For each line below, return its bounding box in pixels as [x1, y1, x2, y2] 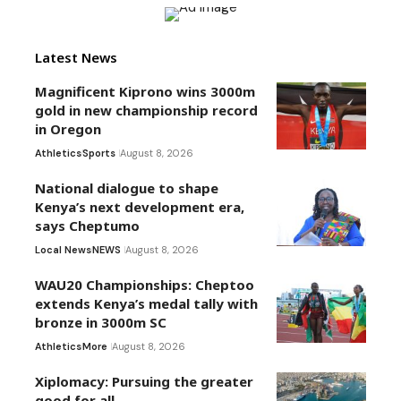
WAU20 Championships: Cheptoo [35, 276, 254, 294]
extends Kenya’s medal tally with [35, 294, 258, 313]
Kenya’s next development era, [35, 198, 244, 217]
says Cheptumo [35, 217, 140, 235]
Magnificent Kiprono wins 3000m [35, 82, 255, 101]
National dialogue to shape [35, 179, 218, 198]
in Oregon [35, 120, 101, 139]
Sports [82, 147, 115, 160]
